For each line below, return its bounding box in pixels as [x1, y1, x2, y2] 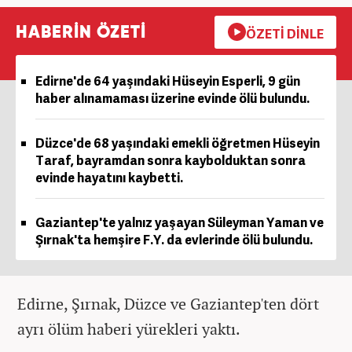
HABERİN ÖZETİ [16, 24, 146, 42]
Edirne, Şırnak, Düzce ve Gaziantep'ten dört [17, 292, 319, 314]
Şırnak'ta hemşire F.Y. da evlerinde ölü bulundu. [35, 230, 313, 248]
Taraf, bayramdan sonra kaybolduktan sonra [35, 151, 306, 169]
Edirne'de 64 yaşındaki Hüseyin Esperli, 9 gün [35, 71, 300, 90]
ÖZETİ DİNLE [245, 24, 324, 42]
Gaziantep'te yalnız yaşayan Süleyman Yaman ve [35, 213, 324, 231]
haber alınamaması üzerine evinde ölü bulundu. [35, 89, 310, 107]
